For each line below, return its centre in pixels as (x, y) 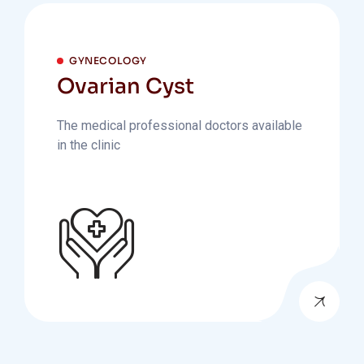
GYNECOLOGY (108, 61)
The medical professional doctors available (180, 126)
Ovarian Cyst (126, 87)
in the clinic (89, 145)
